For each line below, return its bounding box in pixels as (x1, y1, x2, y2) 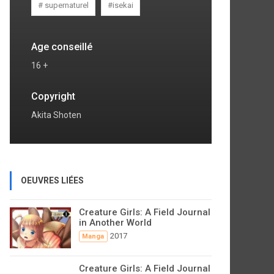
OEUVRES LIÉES (21, 176, 84, 185)
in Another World (79, 217, 152, 228)
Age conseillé (31, 41, 92, 53)
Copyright (31, 91, 75, 102)
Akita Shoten (31, 110, 81, 120)
